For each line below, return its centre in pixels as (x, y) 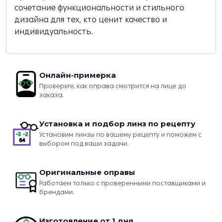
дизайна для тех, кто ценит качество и (91, 20)
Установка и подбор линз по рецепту (117, 124)
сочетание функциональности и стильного (99, 8)
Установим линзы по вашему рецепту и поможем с (120, 135)
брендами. (57, 192)
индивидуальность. (54, 31)
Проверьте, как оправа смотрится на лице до (113, 86)
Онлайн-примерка (78, 75)
